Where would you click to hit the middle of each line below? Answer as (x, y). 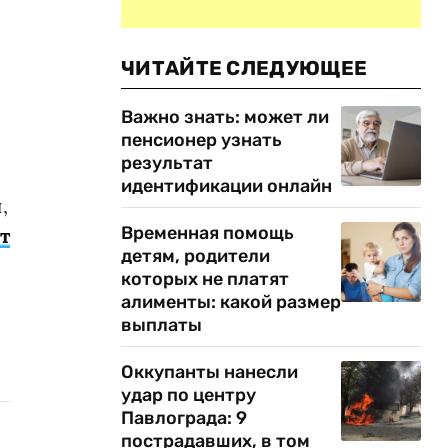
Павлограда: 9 (184, 418)
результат (167, 163)
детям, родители (195, 256)
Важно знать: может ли (225, 117)
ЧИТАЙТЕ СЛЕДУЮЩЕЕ (244, 68)
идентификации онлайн (226, 186)
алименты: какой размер (231, 302)
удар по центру (188, 395)
